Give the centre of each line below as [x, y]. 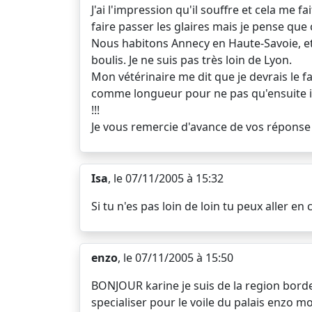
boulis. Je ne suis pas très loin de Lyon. [192, 60]
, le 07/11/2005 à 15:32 [166, 178]
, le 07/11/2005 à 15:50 [175, 258]
